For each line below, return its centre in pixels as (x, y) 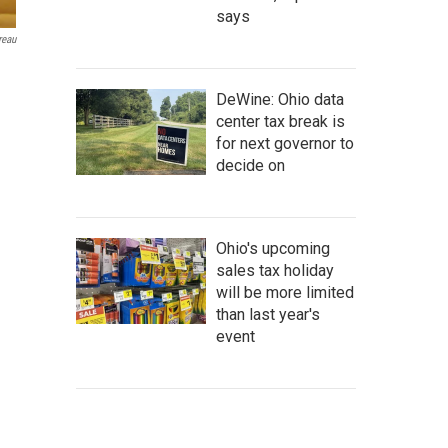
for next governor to (285, 143)
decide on (250, 165)
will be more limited (285, 292)
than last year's (268, 314)
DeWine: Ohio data (280, 99)
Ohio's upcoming (273, 248)
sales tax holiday (275, 270)
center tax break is (280, 121)
